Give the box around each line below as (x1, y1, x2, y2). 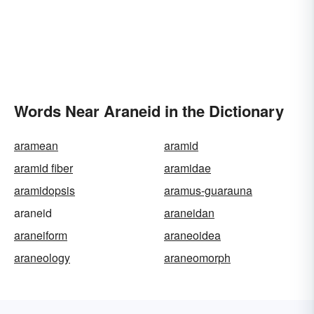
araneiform (14, 226, 67, 243)
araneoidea (164, 226, 221, 243)
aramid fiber (14, 159, 73, 176)
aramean (14, 137, 58, 153)
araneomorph (164, 249, 231, 266)
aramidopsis (14, 182, 75, 198)
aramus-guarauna (164, 182, 252, 198)
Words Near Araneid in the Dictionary (14, 99, 284, 122)
